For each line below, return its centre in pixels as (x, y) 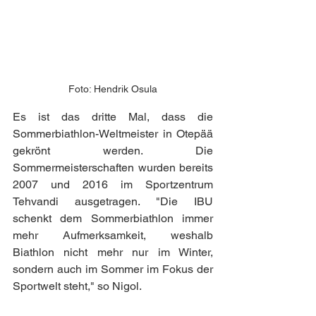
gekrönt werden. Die (113, 151)
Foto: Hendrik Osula (113, 89)
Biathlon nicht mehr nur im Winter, (113, 253)
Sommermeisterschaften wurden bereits (113, 168)
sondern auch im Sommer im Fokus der (113, 269)
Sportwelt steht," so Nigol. (77, 286)
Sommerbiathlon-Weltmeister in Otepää (113, 134)
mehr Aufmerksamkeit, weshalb (113, 236)
